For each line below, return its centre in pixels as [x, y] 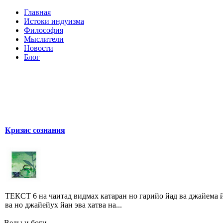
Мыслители [44, 39]
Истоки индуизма [54, 21]
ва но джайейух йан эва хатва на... [63, 205]
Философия [44, 30]
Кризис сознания [35, 130]
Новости [39, 48]
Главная [37, 12]
